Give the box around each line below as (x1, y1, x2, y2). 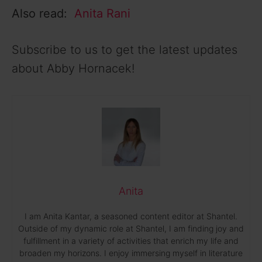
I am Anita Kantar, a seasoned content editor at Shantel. (25, 211, 237, 221)
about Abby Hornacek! (12, 61, 135, 75)
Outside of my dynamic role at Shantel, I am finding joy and (18, 223, 244, 233)
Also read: (12, 6, 74, 20)
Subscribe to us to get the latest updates (12, 42, 237, 57)
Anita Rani (74, 6, 130, 20)
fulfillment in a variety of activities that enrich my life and (23, 235, 239, 246)
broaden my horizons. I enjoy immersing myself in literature (19, 247, 243, 258)
